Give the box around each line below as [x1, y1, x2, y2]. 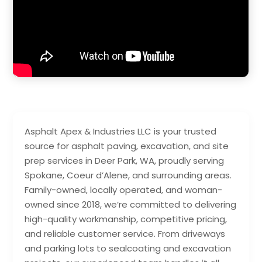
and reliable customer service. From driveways [25, 227, 226, 240]
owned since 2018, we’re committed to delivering [25, 198, 237, 211]
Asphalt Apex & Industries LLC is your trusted [25, 125, 217, 137]
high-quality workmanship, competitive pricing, [25, 212, 227, 225]
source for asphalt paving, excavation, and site [25, 139, 229, 152]
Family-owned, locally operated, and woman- [25, 183, 223, 196]
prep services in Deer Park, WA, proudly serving [25, 154, 225, 167]
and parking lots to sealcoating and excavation [25, 242, 232, 254]
